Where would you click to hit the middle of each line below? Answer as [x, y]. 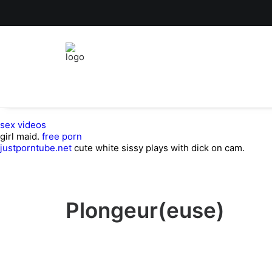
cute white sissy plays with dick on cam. [158, 148]
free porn [62, 136]
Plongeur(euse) [145, 210]
